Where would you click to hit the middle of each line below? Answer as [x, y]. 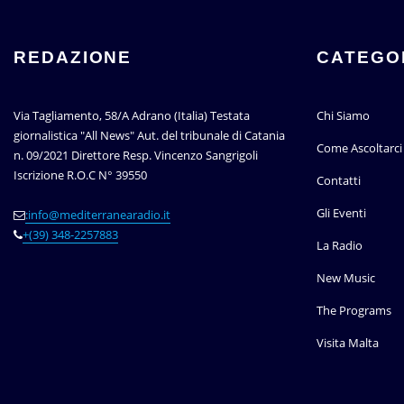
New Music [346, 278]
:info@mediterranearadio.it [98, 215]
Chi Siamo [343, 116]
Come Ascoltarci [359, 148]
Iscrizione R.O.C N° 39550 [80, 175]
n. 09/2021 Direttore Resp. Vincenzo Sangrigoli [136, 156]
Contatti [339, 181]
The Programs [354, 311]
